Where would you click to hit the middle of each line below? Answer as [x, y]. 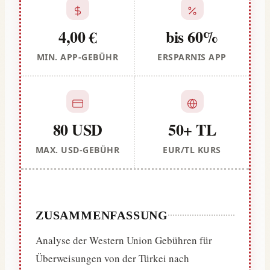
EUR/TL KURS [192, 149]
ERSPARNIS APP [192, 57]
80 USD [77, 129]
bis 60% [192, 36]
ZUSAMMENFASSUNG [102, 215]
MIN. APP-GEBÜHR [77, 57]
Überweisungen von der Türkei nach [112, 258]
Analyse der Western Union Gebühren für [124, 240]
